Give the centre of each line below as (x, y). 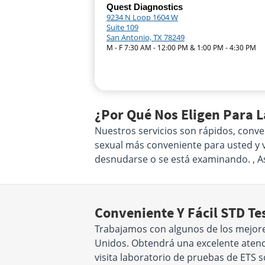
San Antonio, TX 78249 (146, 37)
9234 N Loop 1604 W (142, 17)
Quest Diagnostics (145, 7)
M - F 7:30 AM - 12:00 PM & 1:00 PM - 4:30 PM (181, 48)
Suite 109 (122, 27)
